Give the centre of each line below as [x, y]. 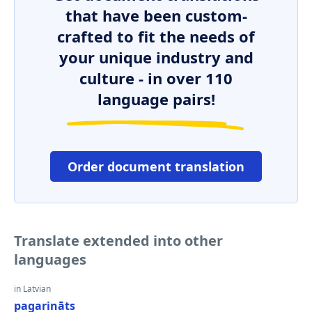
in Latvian [32, 289]
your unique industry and [156, 57]
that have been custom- [156, 15]
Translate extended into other [118, 241]
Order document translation [156, 166]
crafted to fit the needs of [156, 36]
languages [50, 259]
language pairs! [156, 99]
